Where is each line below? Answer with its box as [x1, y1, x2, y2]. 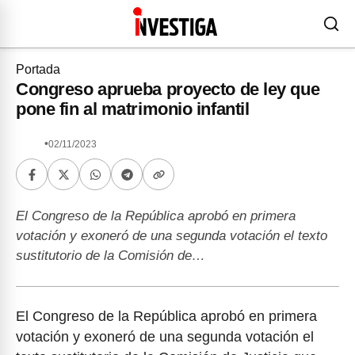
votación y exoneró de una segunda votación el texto [16, 228, 327, 243]
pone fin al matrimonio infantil [16, 99, 250, 119]
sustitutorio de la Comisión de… [16, 248, 205, 263]
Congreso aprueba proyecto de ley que [16, 79, 320, 99]
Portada [16, 63, 60, 76]
